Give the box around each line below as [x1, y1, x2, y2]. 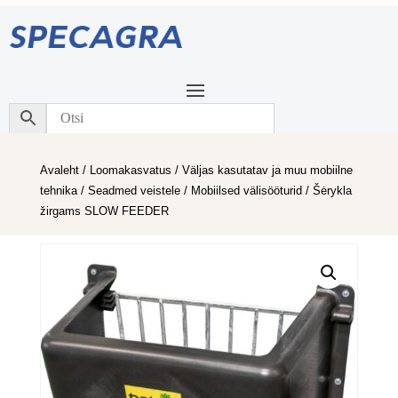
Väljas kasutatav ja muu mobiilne [181, 163, 353, 177]
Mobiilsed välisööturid [190, 184, 302, 197]
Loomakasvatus [89, 163, 171, 177]
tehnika [39, 184, 77, 197]
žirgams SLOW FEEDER [39, 204, 169, 218]
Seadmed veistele [87, 184, 180, 197]
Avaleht [39, 163, 79, 177]
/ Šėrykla [301, 184, 352, 197]
